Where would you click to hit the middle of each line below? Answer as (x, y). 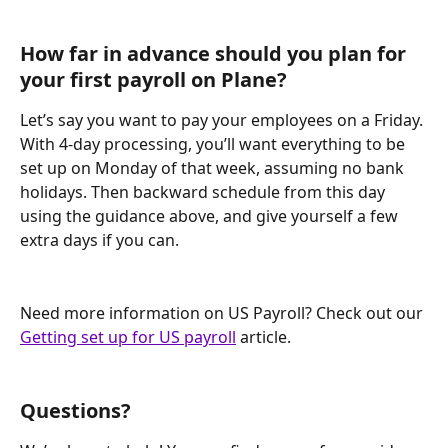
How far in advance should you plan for (215, 54)
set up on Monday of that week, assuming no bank (214, 168)
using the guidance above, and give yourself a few (211, 216)
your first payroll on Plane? (153, 80)
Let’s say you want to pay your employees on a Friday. (223, 120)
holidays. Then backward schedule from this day (204, 192)
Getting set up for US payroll (128, 337)
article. (263, 337)
